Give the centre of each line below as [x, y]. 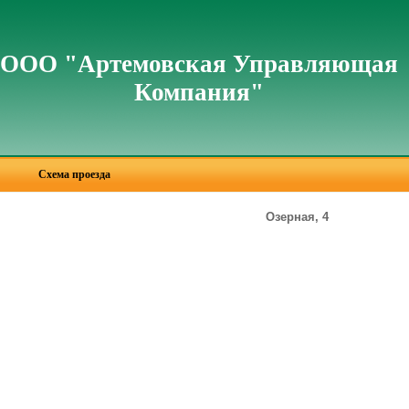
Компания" [199, 92]
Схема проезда [74, 174]
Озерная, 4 [297, 216]
